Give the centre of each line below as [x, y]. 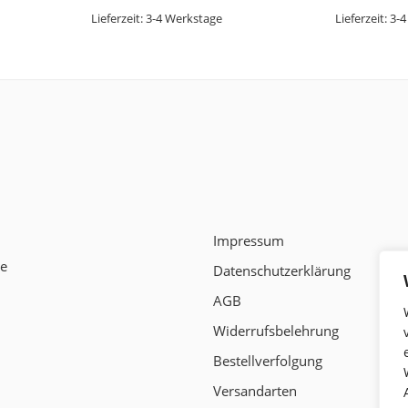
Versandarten [255, 391]
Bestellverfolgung [268, 361]
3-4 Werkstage [184, 18]
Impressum [249, 240]
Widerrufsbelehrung [276, 331]
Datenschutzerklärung [282, 270]
